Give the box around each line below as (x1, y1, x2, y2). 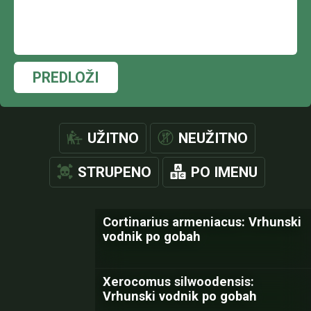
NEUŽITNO (178, 130, 248, 146)
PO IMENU (191, 164, 258, 180)
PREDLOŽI (33, 69, 99, 86)
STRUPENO (78, 164, 151, 180)
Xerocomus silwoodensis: (103, 274, 254, 289)
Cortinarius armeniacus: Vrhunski (103, 215, 301, 229)
